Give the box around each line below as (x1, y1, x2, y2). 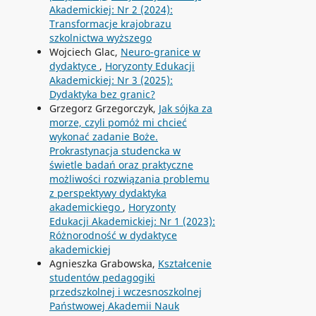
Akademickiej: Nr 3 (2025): (49, 73, 173, 87)
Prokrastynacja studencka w (49, 144, 181, 158)
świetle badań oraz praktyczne (49, 158, 193, 172)
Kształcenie (157, 257, 212, 271)
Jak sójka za (158, 102, 212, 116)
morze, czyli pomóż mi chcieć (49, 116, 187, 130)
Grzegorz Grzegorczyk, (49, 102, 159, 116)
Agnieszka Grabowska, (49, 257, 158, 271)
